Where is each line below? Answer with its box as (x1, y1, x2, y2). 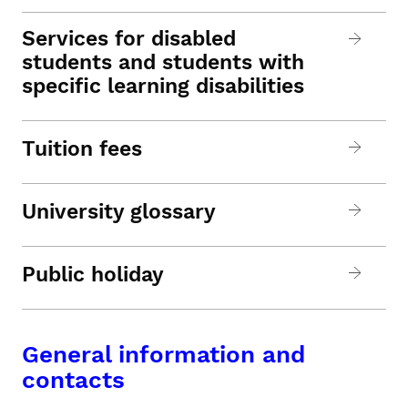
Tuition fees (22, 137, 142, 161)
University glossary (22, 199, 216, 224)
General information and (22, 341, 305, 368)
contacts (22, 366, 125, 393)
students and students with (22, 50, 304, 75)
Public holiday (22, 262, 164, 287)
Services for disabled (22, 26, 236, 51)
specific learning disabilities (22, 74, 304, 98)
